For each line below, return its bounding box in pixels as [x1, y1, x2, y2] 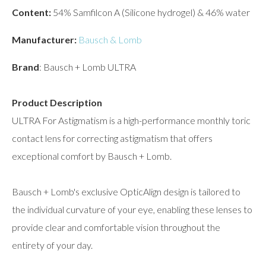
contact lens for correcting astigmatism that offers [12, 132, 213, 144]
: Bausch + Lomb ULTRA [39, 61, 136, 72]
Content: [12, 6, 51, 18]
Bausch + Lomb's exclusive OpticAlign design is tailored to [12, 185, 240, 197]
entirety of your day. [12, 239, 93, 251]
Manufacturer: [12, 33, 78, 45]
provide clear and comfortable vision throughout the [12, 221, 220, 233]
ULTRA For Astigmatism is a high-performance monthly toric [12, 114, 251, 126]
